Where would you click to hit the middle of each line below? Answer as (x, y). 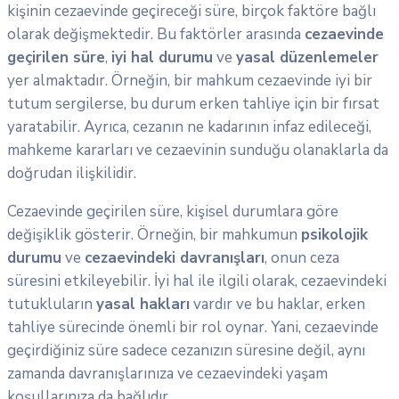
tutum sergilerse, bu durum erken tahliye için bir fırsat (193, 104)
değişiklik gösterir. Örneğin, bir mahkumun (154, 235)
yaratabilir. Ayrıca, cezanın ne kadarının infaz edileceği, (189, 127)
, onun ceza (302, 258)
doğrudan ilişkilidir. (72, 174)
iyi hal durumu (162, 58)
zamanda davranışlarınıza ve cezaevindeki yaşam (167, 374)
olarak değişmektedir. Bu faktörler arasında (156, 35)
